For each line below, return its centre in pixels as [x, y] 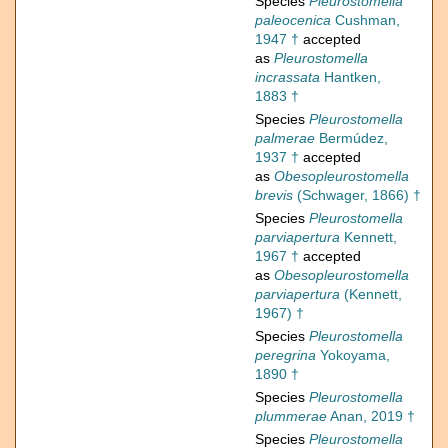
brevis [274, 195]
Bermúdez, [351, 138]
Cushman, [365, 20]
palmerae [285, 138]
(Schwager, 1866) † [357, 195]
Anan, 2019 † [371, 416]
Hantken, [350, 77]
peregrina [285, 355]
